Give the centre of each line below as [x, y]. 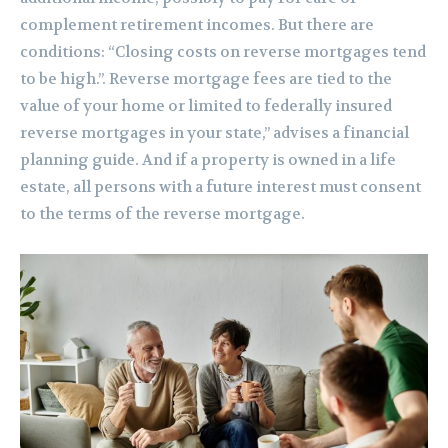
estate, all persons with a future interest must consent [220, 187]
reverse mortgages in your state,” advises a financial [214, 133]
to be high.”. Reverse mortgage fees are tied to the [206, 79]
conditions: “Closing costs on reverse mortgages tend [223, 52]
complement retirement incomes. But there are [197, 25]
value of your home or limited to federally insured [206, 106]
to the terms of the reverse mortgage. [162, 214]
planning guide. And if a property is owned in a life [208, 160]
